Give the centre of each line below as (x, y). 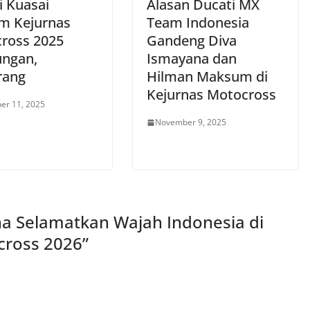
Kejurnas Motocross (211, 94)
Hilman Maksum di (207, 76)
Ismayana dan (192, 58)
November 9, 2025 (191, 122)
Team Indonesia (198, 22)
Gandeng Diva (192, 40)
